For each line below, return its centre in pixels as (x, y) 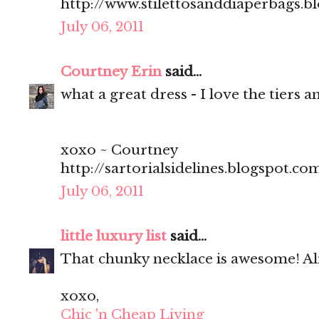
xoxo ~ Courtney (120, 150)
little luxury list (114, 236)
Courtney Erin (111, 72)
